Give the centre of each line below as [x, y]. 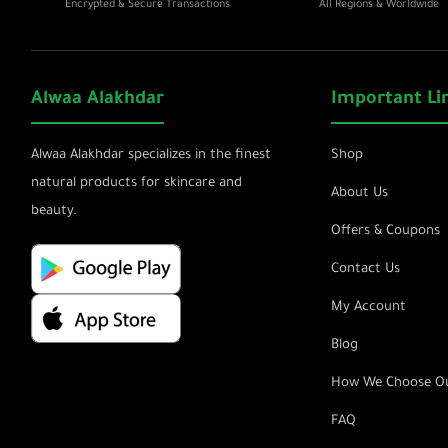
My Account [368, 307]
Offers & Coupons [385, 231]
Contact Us [365, 269]
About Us [359, 193]
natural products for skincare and [136, 183]
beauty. [54, 211]
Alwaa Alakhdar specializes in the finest [151, 155]
